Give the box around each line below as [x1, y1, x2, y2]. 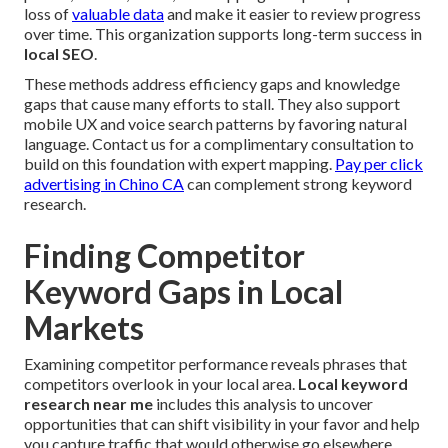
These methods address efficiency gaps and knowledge [24, 74, 400, 94]
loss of [24, 4, 72, 24]
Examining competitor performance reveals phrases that [24, 354, 407, 374]
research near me [24, 394, 153, 414]
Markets [24, 308, 144, 348]
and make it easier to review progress [164, 4, 421, 24]
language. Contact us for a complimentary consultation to [24, 134, 414, 154]
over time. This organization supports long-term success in [24, 24, 422, 44]
